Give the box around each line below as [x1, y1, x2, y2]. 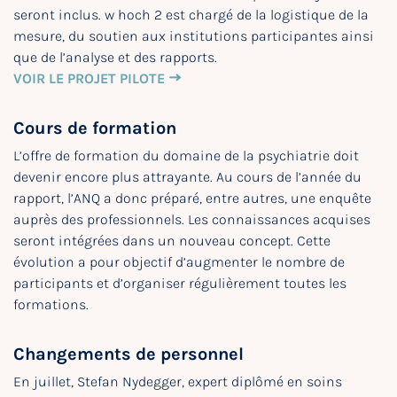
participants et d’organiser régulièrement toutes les [13, 275, 346, 292]
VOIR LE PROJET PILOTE [13, 70, 165, 87]
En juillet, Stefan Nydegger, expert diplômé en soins [13, 373, 342, 390]
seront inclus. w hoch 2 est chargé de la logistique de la [13, 6, 369, 23]
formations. [13, 296, 89, 313]
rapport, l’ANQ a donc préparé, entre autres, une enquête [13, 190, 371, 206]
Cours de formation [13, 118, 176, 138]
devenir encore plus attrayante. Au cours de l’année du [13, 168, 362, 185]
